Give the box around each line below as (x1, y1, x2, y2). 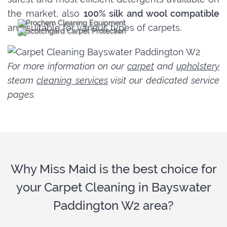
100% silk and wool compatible (83, 8, 220, 19)
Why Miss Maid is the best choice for (10, 162, 217, 177)
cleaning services (36, 75, 108, 86)
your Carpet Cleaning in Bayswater (16, 180, 211, 195)
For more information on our (8, 61, 127, 72)
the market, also (8, 8, 84, 19)
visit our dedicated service (107, 75, 220, 86)
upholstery (176, 61, 219, 72)
